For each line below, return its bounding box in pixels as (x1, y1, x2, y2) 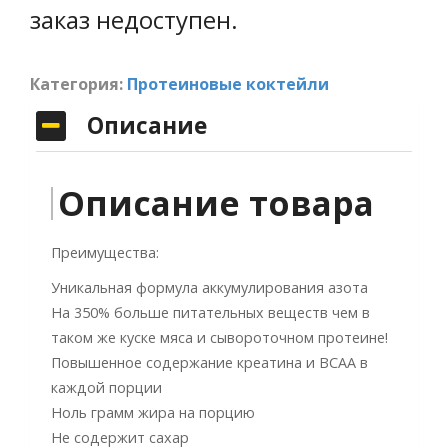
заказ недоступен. (30, 2, 238, 36)
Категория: (30, 72, 127, 95)
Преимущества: (51, 242, 159, 262)
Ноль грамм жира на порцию (51, 402, 255, 422)
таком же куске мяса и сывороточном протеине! (51, 327, 388, 347)
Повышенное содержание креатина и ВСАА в (51, 352, 368, 372)
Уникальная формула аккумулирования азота (51, 277, 368, 297)
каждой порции (51, 377, 162, 397)
